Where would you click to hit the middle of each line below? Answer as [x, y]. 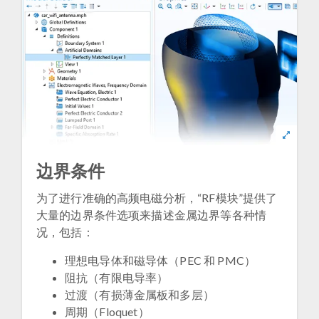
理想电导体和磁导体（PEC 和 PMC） [160, 261]
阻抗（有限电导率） [117, 278]
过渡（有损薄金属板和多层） [140, 295]
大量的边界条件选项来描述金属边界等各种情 [151, 215]
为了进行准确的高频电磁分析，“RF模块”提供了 [157, 198]
